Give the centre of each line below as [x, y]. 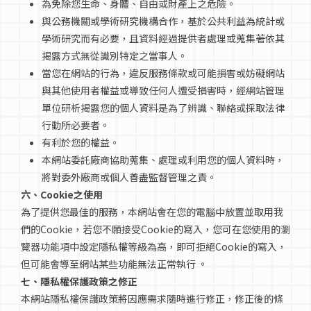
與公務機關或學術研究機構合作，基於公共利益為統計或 [163, 21]
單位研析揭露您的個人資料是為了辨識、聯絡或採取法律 [163, 108]
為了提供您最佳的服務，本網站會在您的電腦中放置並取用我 [152, 212]
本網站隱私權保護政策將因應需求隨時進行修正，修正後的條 [152, 299]
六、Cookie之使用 [62, 194]
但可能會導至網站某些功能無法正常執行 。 [114, 264]
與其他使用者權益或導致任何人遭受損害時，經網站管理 [163, 90]
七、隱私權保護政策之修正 [79, 281]
